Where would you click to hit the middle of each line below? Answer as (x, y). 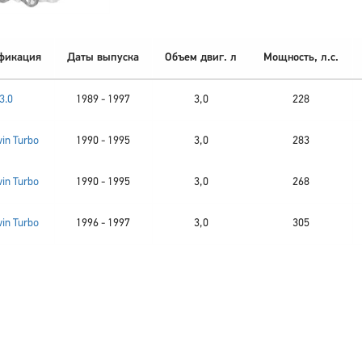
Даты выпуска (103, 57)
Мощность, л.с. (301, 57)
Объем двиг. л (201, 57)
